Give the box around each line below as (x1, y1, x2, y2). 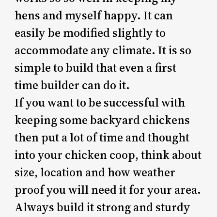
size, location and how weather (15, 164, 176, 180)
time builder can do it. (15, 77, 130, 93)
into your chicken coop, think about (15, 146, 202, 163)
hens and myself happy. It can (15, 7, 173, 23)
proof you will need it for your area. (15, 181, 201, 198)
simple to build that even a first (15, 59, 177, 76)
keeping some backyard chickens (15, 111, 190, 128)
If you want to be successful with (15, 94, 186, 110)
